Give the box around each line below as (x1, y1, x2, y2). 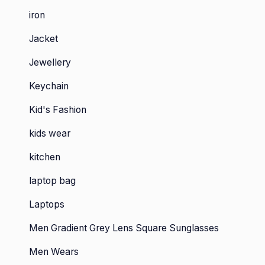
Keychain (29, 80, 69, 92)
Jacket (29, 33, 58, 44)
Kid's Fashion (29, 104, 86, 115)
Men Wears (29, 246, 79, 257)
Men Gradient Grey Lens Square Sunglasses (29, 222, 219, 234)
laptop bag (29, 175, 76, 186)
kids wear (29, 128, 70, 139)
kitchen (29, 151, 60, 163)
